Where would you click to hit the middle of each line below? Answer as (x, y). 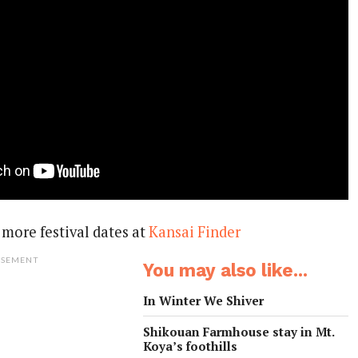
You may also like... (226, 270)
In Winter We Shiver (204, 300)
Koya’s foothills (191, 346)
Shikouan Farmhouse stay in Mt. (239, 331)
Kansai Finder (195, 231)
